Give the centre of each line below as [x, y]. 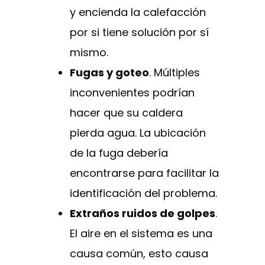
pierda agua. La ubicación [138, 133]
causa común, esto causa [139, 254]
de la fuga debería [119, 153]
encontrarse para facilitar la [144, 173]
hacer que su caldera [126, 113]
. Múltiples [174, 73]
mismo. [89, 53]
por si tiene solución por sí [139, 33]
